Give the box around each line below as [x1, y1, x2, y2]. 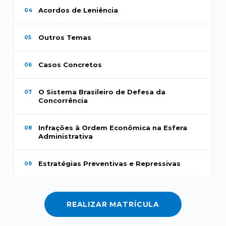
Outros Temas [38, 33, 91, 41]
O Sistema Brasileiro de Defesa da [38, 88, 165, 96]
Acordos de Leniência [38, 6, 118, 14]
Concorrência [38, 96, 88, 104]
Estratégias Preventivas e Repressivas [38, 159, 181, 167]
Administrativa [38, 132, 93, 140]
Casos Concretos [38, 61, 102, 69]
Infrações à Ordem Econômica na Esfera [38, 124, 187, 132]
